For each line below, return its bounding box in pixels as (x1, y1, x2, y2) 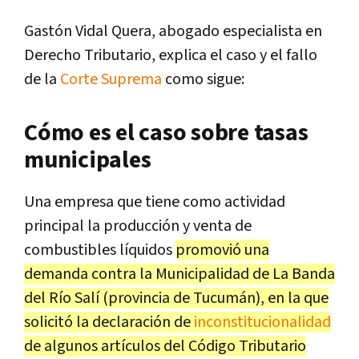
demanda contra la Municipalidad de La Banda (24, 263, 335, 284)
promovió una (175, 239, 269, 260)
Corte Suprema (60, 68, 162, 90)
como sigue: (162, 68, 244, 90)
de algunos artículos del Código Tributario (24, 335, 306, 357)
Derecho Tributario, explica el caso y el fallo (24, 44, 317, 66)
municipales (24, 143, 151, 176)
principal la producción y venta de (24, 215, 252, 236)
